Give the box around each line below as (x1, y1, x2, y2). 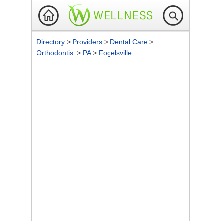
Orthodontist (37, 49, 77, 57)
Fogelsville (99, 49, 132, 57)
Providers (73, 38, 104, 46)
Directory (37, 38, 67, 46)
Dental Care (110, 38, 149, 46)
